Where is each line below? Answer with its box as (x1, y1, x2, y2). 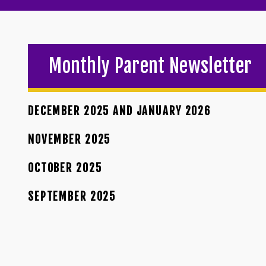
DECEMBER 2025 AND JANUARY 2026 (28, 104, 211, 119)
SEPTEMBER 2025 (28, 189, 116, 204)
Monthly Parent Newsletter (49, 54, 252, 78)
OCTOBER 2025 (28, 161, 102, 176)
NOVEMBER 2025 (28, 132, 111, 147)
